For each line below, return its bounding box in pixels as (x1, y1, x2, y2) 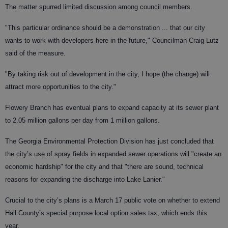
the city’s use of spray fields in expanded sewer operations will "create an (5, 150, 221, 158)
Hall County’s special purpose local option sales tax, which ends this (5, 209, 207, 217)
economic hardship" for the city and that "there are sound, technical (5, 162, 204, 170)
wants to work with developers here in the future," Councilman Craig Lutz (5, 36, 219, 44)
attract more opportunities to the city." (5, 82, 116, 91)
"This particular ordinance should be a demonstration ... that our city (5, 23, 205, 32)
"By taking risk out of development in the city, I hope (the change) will (5, 70, 210, 78)
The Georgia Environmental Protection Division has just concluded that (5, 137, 214, 145)
